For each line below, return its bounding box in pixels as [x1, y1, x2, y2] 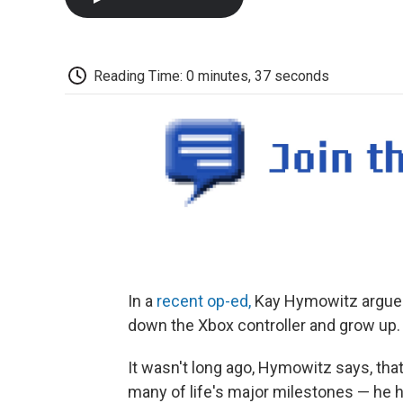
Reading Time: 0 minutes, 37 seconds [94, 67, 329, 85]
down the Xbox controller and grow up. [128, 315, 400, 335]
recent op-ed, [157, 291, 251, 310]
